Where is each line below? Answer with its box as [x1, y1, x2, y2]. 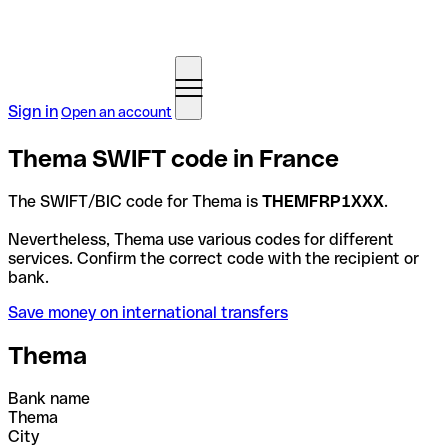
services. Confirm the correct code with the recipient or [8, 248, 419, 268]
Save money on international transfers [8, 302, 288, 322]
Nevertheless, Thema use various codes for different [8, 229, 394, 249]
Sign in [8, 102, 58, 121]
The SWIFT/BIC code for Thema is [8, 191, 262, 211]
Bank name [8, 388, 90, 408]
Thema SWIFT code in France [8, 144, 339, 172]
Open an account [61, 104, 172, 120]
